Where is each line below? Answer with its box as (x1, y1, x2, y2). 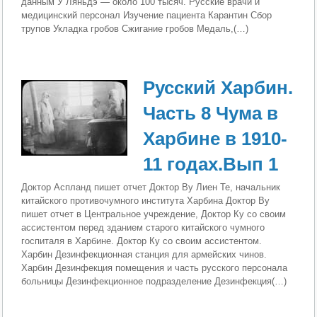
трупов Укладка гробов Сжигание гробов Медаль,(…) (21, 23, 249, 35)
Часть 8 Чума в (143, 102, 279, 124)
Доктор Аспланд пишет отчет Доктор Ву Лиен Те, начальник (21, 181, 281, 192)
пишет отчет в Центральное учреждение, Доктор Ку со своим (21, 208, 287, 219)
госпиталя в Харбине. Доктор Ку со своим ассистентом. (21, 235, 263, 246)
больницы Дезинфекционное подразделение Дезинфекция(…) (21, 275, 287, 287)
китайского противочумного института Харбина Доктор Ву (21, 195, 270, 206)
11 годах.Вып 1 (143, 153, 279, 175)
